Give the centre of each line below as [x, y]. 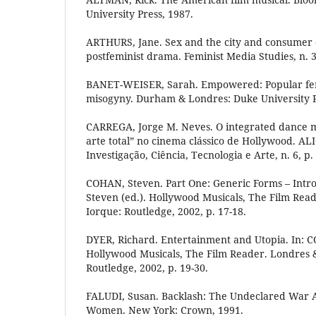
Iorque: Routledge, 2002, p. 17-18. [166, 212]
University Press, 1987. [140, 14]
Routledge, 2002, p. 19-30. [147, 268]
